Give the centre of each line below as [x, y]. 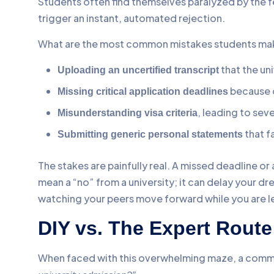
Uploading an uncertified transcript [138, 70]
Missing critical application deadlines [143, 91]
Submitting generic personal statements [150, 134]
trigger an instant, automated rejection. [131, 18]
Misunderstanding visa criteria [128, 113]
